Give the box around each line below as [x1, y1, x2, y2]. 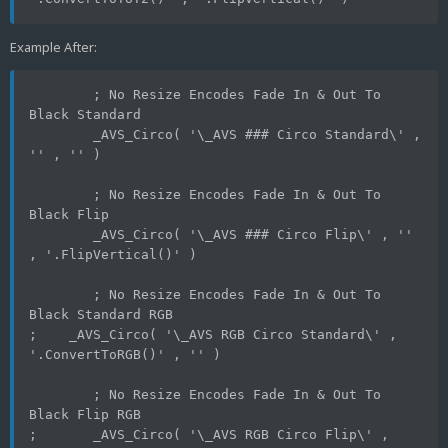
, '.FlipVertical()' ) [29, 246, 197, 262]
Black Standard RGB [29, 306, 173, 322]
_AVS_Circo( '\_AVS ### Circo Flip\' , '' [29, 226, 93, 242]
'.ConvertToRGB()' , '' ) [29, 346, 221, 362]
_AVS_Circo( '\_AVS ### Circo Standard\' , [29, 126, 93, 142]
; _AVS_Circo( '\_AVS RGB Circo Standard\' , [29, 326, 397, 342]
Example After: [10, 37, 97, 56]
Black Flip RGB [29, 406, 141, 422]
